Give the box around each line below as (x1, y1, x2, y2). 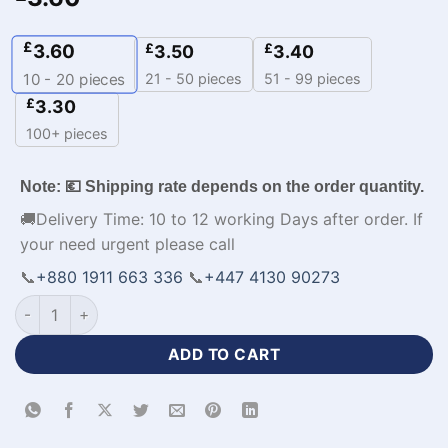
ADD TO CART (167, 344, 281, 364)
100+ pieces (26, 124, 108, 142)
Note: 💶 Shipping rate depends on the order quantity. (20, 177, 424, 195)
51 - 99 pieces (264, 69, 361, 87)
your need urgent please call (20, 233, 235, 254)
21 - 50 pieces (145, 69, 242, 87)
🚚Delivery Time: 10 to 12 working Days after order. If (20, 208, 423, 229)
